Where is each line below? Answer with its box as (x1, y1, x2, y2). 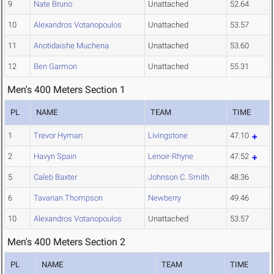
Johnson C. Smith (148, 172, 209, 182)
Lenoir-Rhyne (148, 152, 193, 161)
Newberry (148, 193, 181, 203)
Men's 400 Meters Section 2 (7, 236, 125, 248)
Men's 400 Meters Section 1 (7, 84, 125, 96)
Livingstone (148, 131, 188, 141)
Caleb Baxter (34, 172, 77, 182)
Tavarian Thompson (34, 193, 103, 203)
